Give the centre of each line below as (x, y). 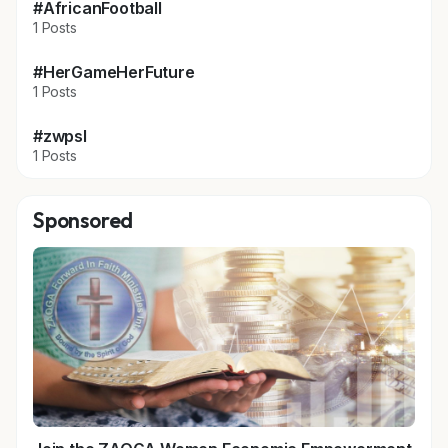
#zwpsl (60, 136)
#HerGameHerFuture (114, 72)
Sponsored (83, 220)
